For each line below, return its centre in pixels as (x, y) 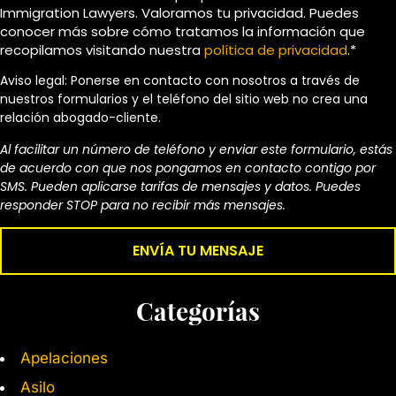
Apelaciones (64, 358)
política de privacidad (276, 49)
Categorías (198, 311)
